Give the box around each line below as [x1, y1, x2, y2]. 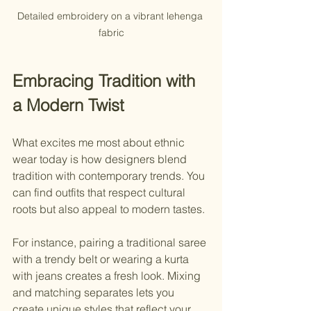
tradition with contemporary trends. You [12, 169, 208, 183]
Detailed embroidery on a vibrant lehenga [17, 10, 205, 23]
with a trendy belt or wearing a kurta [12, 252, 192, 267]
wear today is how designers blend [12, 152, 190, 167]
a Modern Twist [12, 95, 124, 116]
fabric [98, 26, 124, 40]
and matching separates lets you [12, 285, 177, 300]
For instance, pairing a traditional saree [12, 235, 209, 250]
